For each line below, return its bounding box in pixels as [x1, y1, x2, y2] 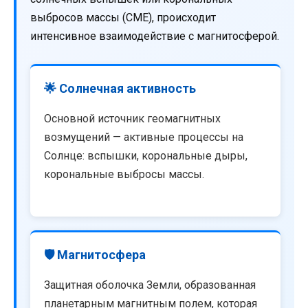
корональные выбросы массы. [44, 168, 204, 181]
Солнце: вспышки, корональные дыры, [44, 149, 247, 163]
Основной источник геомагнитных [44, 112, 221, 126]
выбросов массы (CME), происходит [30, 11, 216, 25]
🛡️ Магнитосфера [44, 247, 146, 262]
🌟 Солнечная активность [44, 81, 196, 96]
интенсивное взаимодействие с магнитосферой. [30, 30, 279, 43]
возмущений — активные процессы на [44, 131, 243, 144]
